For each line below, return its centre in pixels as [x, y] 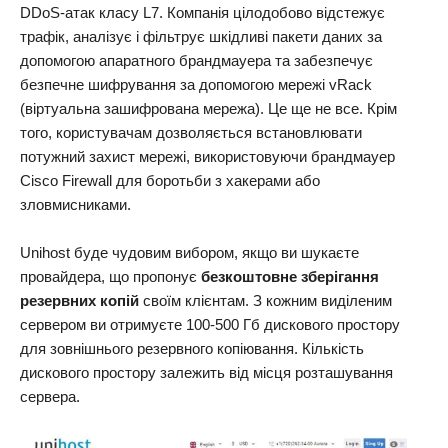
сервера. [50, 396]
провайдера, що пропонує [110, 276]
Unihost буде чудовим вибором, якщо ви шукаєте [189, 252]
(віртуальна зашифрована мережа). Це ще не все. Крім [208, 108]
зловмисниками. [75, 204]
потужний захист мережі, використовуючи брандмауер [207, 156]
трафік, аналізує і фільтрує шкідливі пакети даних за [201, 36]
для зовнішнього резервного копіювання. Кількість [192, 348]
